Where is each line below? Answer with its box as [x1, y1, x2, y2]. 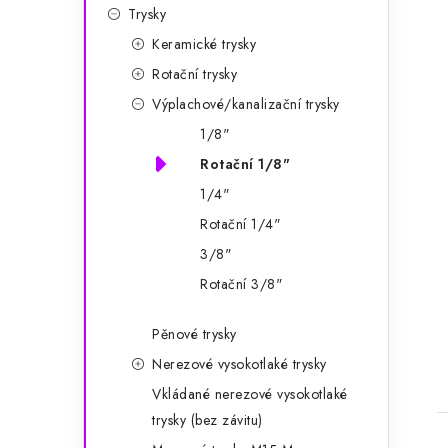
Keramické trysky [152, 34, 256, 54]
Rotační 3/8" [200, 274, 283, 294]
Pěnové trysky [152, 324, 237, 344]
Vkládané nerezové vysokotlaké [152, 384, 348, 404]
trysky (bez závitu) [152, 410, 263, 430]
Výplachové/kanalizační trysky [152, 94, 340, 114]
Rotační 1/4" [200, 214, 281, 234]
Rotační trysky [152, 64, 237, 84]
